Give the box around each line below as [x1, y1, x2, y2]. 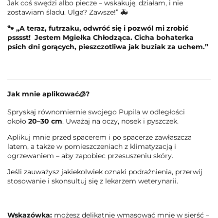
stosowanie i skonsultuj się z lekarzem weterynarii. [7, 176, 178, 185]
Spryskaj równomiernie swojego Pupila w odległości [7, 107, 185, 116]
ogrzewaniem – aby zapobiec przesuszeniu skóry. [7, 151, 173, 160]
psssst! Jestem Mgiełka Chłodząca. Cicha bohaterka [7, 33, 194, 42]
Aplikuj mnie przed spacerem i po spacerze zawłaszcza [7, 132, 192, 142]
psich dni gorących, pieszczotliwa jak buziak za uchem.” [7, 42, 208, 51]
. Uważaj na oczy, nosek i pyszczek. [62, 116, 179, 126]
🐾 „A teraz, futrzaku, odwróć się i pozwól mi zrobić [7, 23, 188, 33]
